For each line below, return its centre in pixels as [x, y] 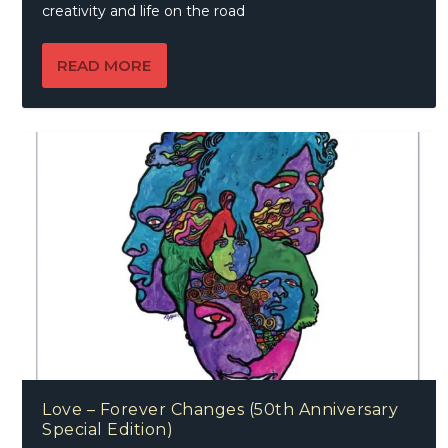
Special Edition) [108, 429]
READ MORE [104, 65]
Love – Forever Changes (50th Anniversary [220, 409]
